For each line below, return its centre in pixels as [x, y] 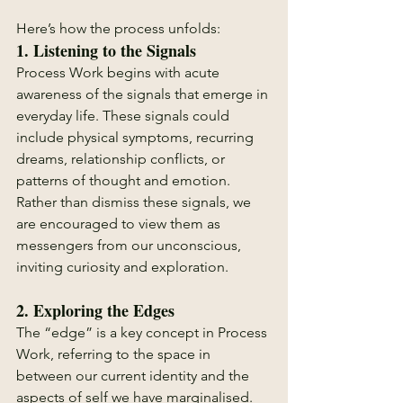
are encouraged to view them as [120, 224]
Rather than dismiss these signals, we [135, 202]
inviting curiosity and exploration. [122, 267]
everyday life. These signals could [125, 116]
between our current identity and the [134, 376]
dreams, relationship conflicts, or [122, 159]
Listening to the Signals [115, 50]
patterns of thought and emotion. [125, 180]
